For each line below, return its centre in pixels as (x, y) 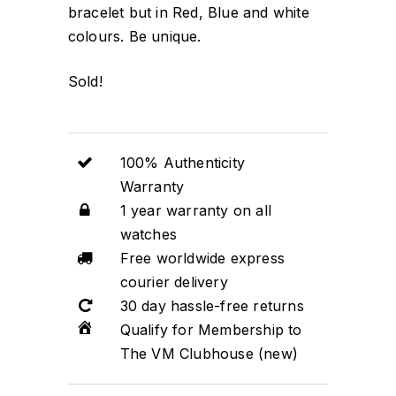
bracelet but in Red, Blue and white (188, 13)
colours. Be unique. (134, 37)
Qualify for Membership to (211, 330)
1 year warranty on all (196, 211)
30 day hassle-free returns (212, 306)
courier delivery (174, 282)
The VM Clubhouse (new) (209, 354)
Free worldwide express (202, 259)
